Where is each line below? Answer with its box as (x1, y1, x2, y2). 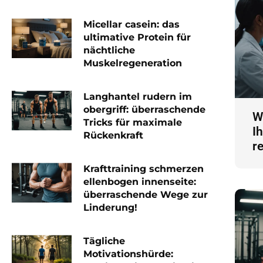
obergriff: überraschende (83, 104, 205, 116)
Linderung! (83, 202, 137, 214)
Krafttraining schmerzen (83, 163, 204, 175)
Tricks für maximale (83, 117, 182, 129)
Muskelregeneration (83, 58, 182, 69)
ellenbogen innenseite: (83, 176, 196, 188)
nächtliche (83, 45, 135, 56)
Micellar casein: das (83, 19, 180, 31)
